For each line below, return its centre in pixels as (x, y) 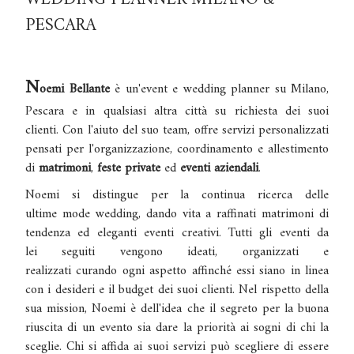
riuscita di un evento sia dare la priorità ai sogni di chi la (177, 328)
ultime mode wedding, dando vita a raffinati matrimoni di (177, 214)
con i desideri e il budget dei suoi (114, 290)
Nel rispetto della (284, 290)
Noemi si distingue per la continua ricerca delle (177, 195)
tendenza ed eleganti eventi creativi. (127, 233)
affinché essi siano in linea (258, 271)
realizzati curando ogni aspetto (106, 271)
